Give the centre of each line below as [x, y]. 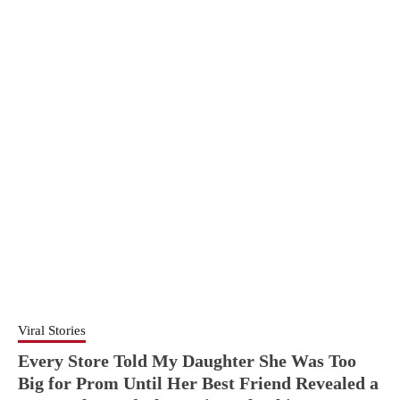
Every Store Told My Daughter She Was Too [187, 361]
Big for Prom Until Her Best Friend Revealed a [198, 383]
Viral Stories [52, 330]
